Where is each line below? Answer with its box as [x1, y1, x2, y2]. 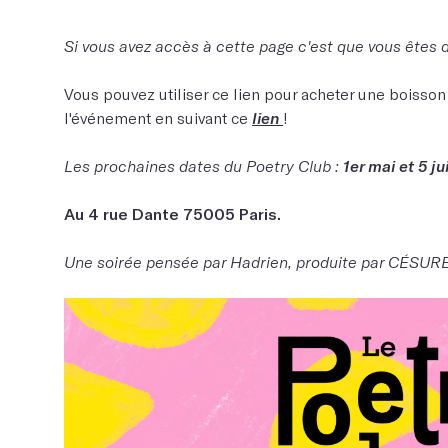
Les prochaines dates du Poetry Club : [64, 156, 343, 175]
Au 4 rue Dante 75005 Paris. [64, 204, 281, 223]
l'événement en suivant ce [64, 108, 252, 127]
